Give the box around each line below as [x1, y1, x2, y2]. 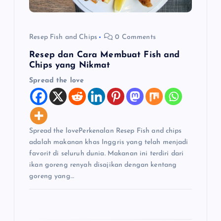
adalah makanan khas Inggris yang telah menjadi [29, 139, 188, 147]
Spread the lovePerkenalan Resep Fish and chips [29, 127, 182, 135]
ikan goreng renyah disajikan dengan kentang [29, 161, 177, 169]
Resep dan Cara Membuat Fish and [29, 51, 180, 60]
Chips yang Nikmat [29, 61, 110, 70]
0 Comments [113, 34, 156, 41]
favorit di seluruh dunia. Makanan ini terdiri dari [29, 150, 184, 158]
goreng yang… [29, 173, 74, 181]
